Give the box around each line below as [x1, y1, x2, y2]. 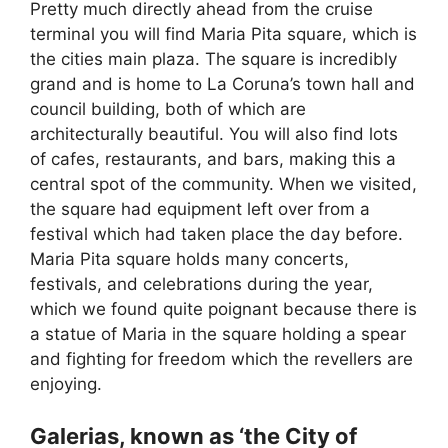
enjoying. [30, 374, 102, 395]
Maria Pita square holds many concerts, [30, 249, 349, 270]
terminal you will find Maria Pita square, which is [30, 24, 417, 45]
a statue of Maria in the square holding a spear [30, 324, 406, 345]
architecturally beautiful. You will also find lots [30, 124, 398, 145]
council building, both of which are [30, 99, 306, 120]
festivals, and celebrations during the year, [30, 274, 373, 295]
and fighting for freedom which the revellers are [30, 349, 413, 370]
